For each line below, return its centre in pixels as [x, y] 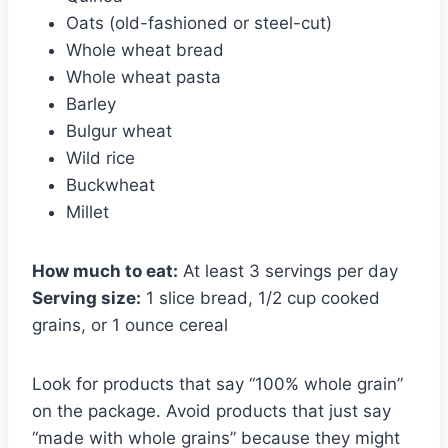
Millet [87, 211]
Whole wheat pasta [143, 76]
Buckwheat [110, 184]
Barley [91, 103]
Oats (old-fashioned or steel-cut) [199, 22]
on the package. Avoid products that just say [211, 410]
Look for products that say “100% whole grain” [217, 383]
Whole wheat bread [145, 49]
